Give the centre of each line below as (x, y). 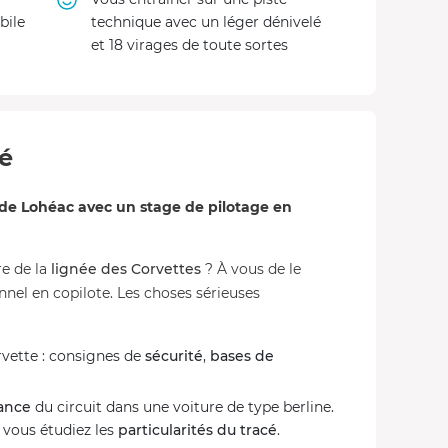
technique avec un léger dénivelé (205, 22)
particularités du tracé (197, 430)
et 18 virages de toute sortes (189, 45)
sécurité (174, 356)
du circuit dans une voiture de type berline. (182, 407)
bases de (242, 356)
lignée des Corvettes (126, 269)
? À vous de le (251, 269)
